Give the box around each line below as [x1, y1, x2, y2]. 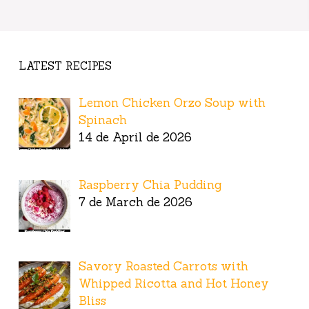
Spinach [79, 112, 128, 128]
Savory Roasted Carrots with [79, 259, 249, 275]
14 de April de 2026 [79, 130, 192, 146]
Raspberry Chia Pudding [79, 177, 222, 192]
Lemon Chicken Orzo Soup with [79, 95, 266, 111]
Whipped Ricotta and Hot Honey [79, 276, 270, 292]
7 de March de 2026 [79, 194, 193, 210]
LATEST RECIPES [18, 59, 112, 73]
